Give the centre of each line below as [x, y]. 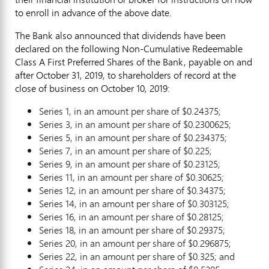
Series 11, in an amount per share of [112, 177]
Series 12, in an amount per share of [113, 190]
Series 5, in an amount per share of [111, 137]
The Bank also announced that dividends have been [120, 35]
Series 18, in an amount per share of [113, 230]
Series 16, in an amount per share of [113, 216]
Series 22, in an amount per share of [113, 256]
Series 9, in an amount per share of [111, 164]
